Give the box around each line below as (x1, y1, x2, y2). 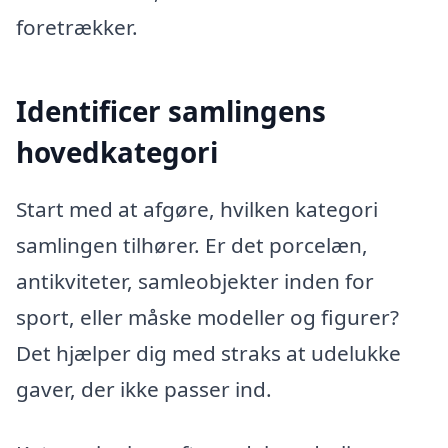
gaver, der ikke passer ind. (16, 375, 272, 404)
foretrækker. (16, 12, 138, 41)
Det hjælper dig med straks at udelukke (16, 339, 401, 368)
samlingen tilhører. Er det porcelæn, (16, 231, 368, 260)
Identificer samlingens (16, 91, 326, 130)
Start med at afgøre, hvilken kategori (16, 195, 378, 224)
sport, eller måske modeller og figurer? (16, 303, 399, 332)
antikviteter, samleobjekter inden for (16, 267, 374, 296)
